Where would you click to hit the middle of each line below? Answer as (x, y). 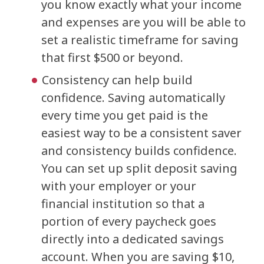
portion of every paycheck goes (129, 221)
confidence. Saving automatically (133, 98)
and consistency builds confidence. (139, 151)
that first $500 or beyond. (114, 57)
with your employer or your (119, 186)
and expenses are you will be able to (143, 22)
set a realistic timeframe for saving (140, 40)
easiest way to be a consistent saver (141, 133)
